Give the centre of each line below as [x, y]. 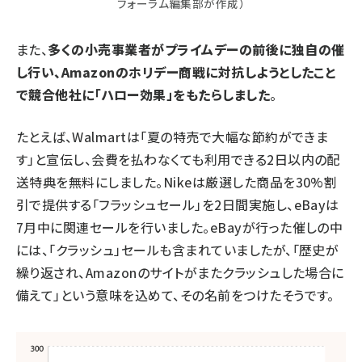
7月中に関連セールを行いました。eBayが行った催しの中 [180, 227]
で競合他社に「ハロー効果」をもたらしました [143, 95]
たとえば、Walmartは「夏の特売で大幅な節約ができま [173, 137]
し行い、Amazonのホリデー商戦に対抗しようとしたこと [176, 72]
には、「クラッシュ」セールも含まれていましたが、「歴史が [178, 250]
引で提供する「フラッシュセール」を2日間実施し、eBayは [178, 205]
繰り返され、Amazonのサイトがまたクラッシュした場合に [180, 273]
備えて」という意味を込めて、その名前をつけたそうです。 [175, 295]
